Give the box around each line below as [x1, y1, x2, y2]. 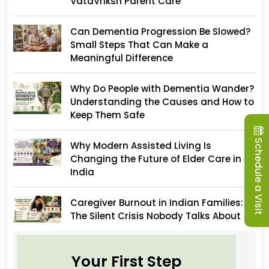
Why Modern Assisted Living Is [70, 139, 211, 153]
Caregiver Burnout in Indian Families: [70, 196, 243, 210]
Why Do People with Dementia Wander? [70, 82, 254, 95]
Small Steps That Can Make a [70, 38, 208, 52]
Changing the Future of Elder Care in [70, 153, 241, 166]
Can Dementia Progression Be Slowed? [70, 25, 250, 38]
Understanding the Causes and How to [70, 95, 254, 109]
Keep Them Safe [70, 109, 145, 122]
